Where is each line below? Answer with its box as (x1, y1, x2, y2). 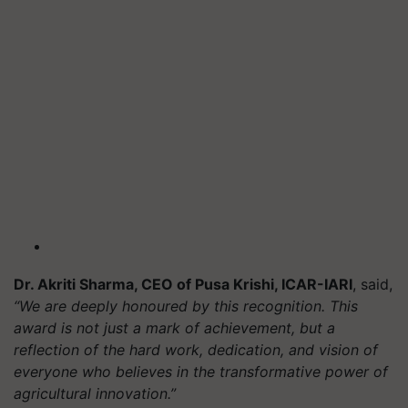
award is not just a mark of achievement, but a (14, 319, 335, 337)
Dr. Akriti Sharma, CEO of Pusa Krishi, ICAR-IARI (14, 275, 352, 293)
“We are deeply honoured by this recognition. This (14, 297, 358, 315)
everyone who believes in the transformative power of (14, 362, 388, 381)
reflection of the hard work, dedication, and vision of (14, 341, 378, 359)
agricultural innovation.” (14, 384, 176, 403)
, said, (352, 275, 393, 293)
